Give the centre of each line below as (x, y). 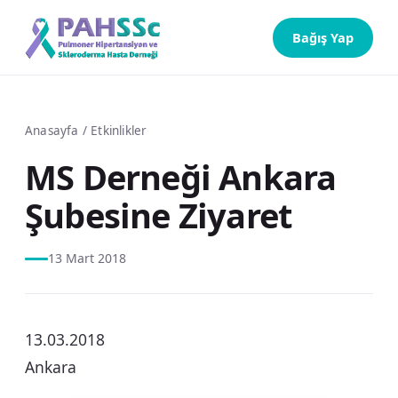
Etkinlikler (119, 131)
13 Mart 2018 (87, 258)
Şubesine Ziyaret (159, 215)
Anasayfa (52, 131)
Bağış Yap (323, 37)
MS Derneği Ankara (181, 177)
